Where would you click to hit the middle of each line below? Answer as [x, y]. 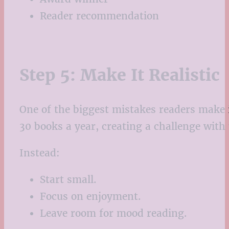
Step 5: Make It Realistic [120, 75]
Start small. [68, 180]
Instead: [40, 153]
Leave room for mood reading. [113, 213]
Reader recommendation [99, 16]
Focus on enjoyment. [90, 197]
